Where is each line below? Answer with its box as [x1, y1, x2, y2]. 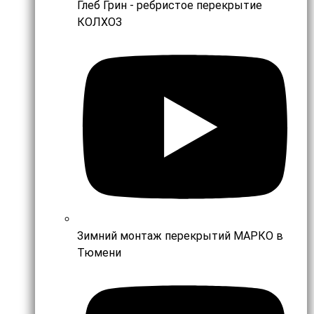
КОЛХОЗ [77, 15, 122, 29]
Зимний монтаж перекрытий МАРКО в [77, 228, 283, 243]
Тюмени [77, 245, 121, 259]
